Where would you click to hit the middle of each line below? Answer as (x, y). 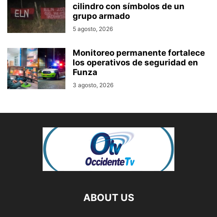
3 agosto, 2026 (93, 85)
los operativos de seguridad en (135, 63)
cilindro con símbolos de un (129, 7)
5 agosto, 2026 (93, 29)
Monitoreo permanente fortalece (139, 53)
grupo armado (101, 16)
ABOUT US (108, 198)
